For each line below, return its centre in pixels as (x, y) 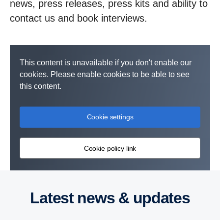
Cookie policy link (110, 148)
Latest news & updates (115, 198)
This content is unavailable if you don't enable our (106, 63)
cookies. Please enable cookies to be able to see (105, 74)
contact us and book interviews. (80, 18)
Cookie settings (110, 117)
